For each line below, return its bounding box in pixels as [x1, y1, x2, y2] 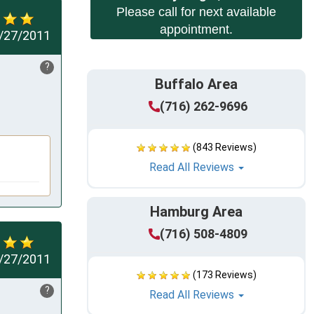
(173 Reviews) [192, 269, 257, 281]
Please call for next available [116, 5, 276, 20]
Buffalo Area [155, 76, 238, 93]
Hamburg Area [150, 203, 243, 221]
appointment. [160, 22, 233, 37]
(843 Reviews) [192, 142, 257, 153]
